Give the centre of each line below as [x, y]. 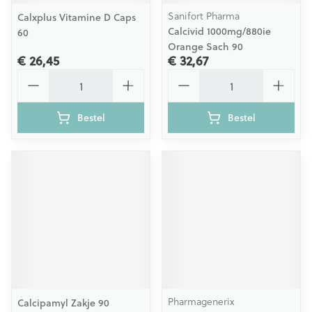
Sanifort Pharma [204, 16]
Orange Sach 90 [205, 47]
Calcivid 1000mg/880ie [219, 31]
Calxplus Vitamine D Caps [77, 17]
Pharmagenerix [201, 301]
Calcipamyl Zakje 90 [63, 303]
